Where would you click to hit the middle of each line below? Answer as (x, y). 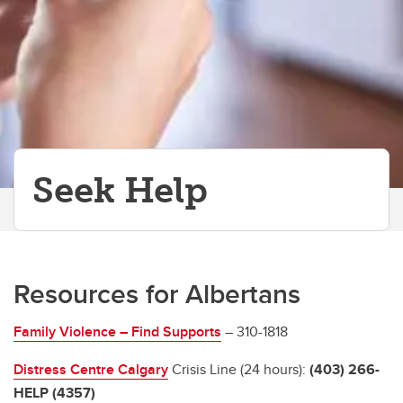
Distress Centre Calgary (91, 369)
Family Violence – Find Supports (117, 331)
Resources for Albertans (157, 294)
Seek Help (120, 190)
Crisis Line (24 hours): (239, 369)
